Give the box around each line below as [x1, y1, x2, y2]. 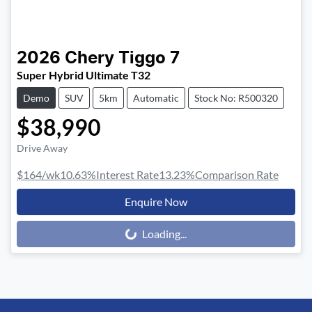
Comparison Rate [195, 168, 279, 182]
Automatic [133, 92, 179, 104]
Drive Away [17, 142, 68, 155]
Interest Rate [96, 168, 159, 182]
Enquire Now [125, 195, 187, 209]
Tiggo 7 [118, 50, 180, 68]
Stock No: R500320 [194, 92, 278, 104]
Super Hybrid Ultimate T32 [17, 68, 150, 82]
